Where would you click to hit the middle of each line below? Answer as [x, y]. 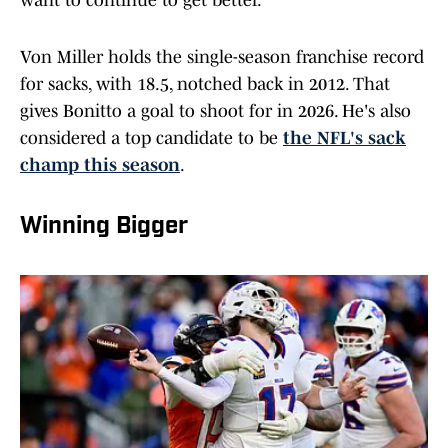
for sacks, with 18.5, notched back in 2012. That [205, 84]
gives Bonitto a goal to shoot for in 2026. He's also [215, 111]
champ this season [100, 165]
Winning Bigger [104, 227]
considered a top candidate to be [151, 138]
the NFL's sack [344, 138]
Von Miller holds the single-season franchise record [222, 57]
